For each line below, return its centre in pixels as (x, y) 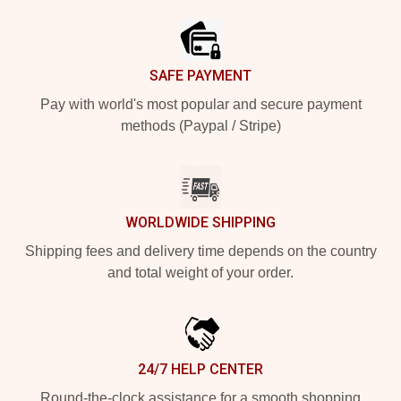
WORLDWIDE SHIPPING (200, 222)
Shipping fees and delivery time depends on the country (200, 251)
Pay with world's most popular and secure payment (200, 104)
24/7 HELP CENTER (200, 369)
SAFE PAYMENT (200, 76)
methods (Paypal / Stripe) (200, 126)
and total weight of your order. (200, 273)
